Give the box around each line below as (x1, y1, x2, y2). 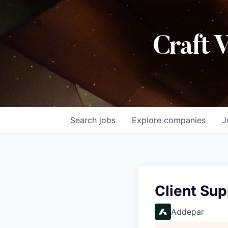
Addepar (171, 207, 204, 217)
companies (164, 115, 206, 126)
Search (70, 115, 99, 126)
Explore (132, 115, 164, 126)
